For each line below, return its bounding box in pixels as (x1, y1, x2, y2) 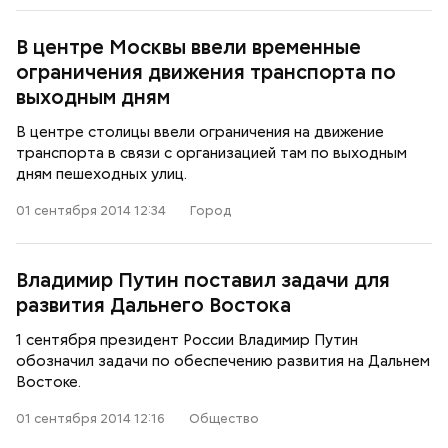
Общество (189, 410, 259, 427)
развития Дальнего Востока (16, 292, 291, 318)
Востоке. (16, 372, 81, 392)
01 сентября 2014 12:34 (16, 202, 166, 219)
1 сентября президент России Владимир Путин (16, 330, 358, 350)
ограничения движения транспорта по (16, 59, 396, 85)
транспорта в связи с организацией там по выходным (16, 143, 407, 163)
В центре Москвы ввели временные (16, 34, 361, 60)
